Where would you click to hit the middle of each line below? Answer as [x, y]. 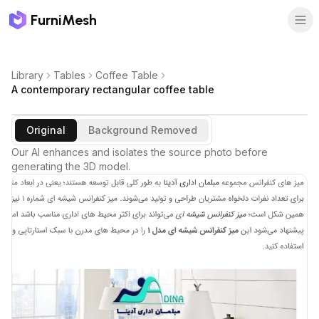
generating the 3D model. [71, 166]
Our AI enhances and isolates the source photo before [140, 152]
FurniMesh [63, 20]
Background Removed [143, 130]
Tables [69, 75]
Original [46, 130]
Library [27, 75]
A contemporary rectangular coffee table [113, 89]
